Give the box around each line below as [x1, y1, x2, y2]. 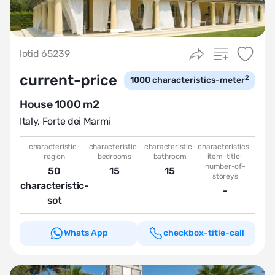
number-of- [205, 162, 246, 171]
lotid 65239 [20, 48, 70, 60]
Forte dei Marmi [42, 115, 110, 127]
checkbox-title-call [163, 228, 244, 238]
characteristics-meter [152, 75, 245, 85]
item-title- [207, 152, 244, 161]
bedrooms [97, 152, 131, 161]
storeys [212, 172, 238, 180]
